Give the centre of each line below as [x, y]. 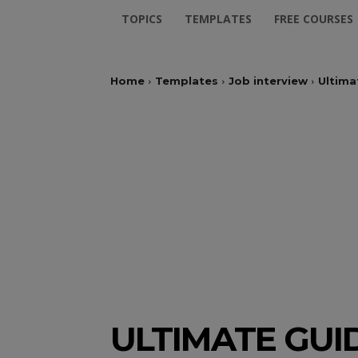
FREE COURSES [314, 19]
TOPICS [142, 19]
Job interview [268, 81]
